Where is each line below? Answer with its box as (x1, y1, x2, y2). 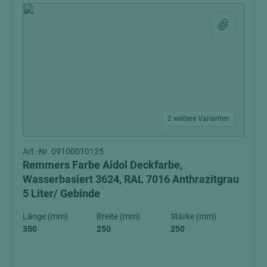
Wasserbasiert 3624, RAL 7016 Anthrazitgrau (23, 172, 239, 185)
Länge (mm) (23, 211, 68, 221)
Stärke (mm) (170, 211, 216, 221)
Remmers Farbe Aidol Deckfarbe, (23, 158, 182, 171)
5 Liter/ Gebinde (23, 187, 100, 200)
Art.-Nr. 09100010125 (23, 146, 104, 156)
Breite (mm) (97, 211, 140, 221)
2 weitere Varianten (167, 114, 229, 123)
